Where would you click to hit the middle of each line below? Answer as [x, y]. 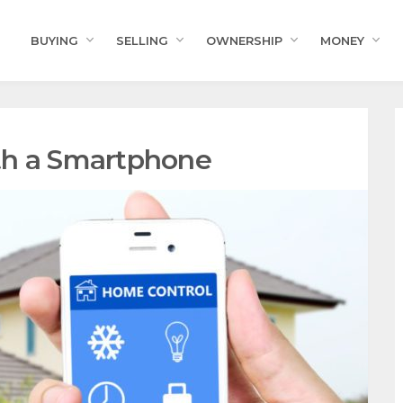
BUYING [54, 40]
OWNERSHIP [244, 40]
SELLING [142, 40]
